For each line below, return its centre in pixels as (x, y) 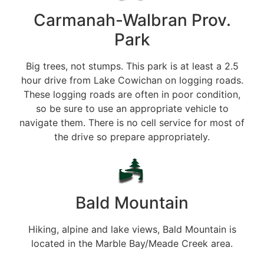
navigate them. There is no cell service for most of (132, 122)
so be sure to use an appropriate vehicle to (132, 108)
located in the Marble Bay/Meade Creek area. (132, 243)
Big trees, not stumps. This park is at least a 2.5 (132, 66)
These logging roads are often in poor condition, (132, 94)
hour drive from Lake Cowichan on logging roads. (132, 80)
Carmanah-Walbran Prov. (132, 20)
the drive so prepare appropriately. (132, 136)
